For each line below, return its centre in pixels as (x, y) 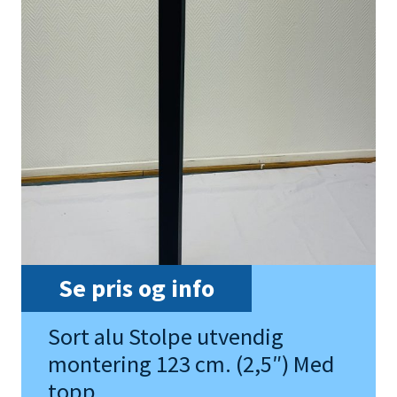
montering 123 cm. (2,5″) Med (191, 364)
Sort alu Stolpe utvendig (166, 337)
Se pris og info (136, 288)
